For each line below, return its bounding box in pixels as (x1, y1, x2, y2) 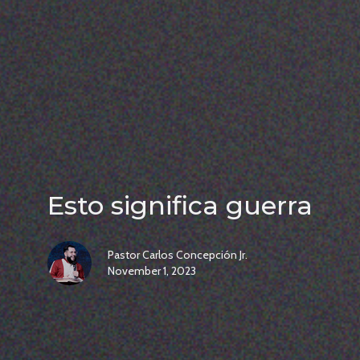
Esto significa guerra (47, 190, 313, 222)
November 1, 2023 (108, 264, 196, 279)
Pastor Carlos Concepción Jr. (108, 247, 247, 263)
